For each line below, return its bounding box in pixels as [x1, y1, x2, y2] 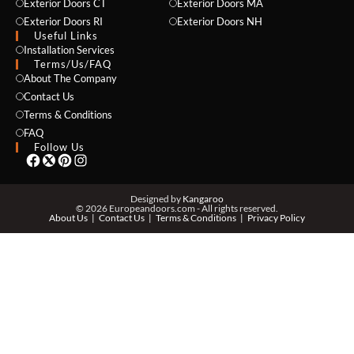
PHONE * [51, 192, 98, 205]
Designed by [130, 192, 183, 205]
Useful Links [34, 28, 99, 42]
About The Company [24, 71, 117, 85]
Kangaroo [183, 192, 224, 205]
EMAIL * [51, 118, 92, 131]
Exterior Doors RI [24, 14, 103, 28]
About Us [49, 211, 88, 224]
